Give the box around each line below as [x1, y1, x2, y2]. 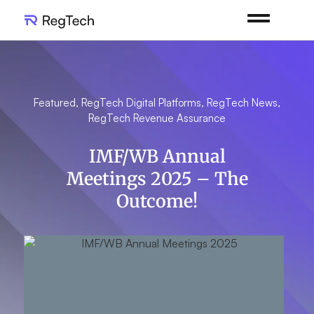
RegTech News [207, 96, 278, 109]
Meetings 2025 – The [66, 168, 248, 190]
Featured [34, 96, 76, 109]
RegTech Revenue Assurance [88, 111, 226, 125]
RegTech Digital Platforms [81, 96, 201, 109]
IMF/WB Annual [88, 145, 226, 168]
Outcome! [116, 190, 198, 212]
